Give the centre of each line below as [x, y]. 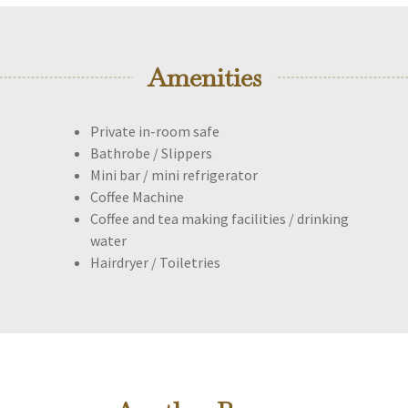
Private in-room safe [155, 131]
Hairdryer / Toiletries [155, 262]
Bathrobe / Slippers [151, 153]
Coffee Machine [137, 197]
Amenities [204, 76]
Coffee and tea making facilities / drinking [219, 219]
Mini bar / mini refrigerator [174, 175]
